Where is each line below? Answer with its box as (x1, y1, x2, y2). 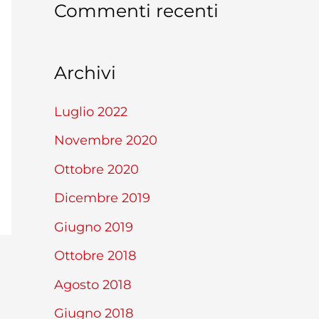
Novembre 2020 (54, 132, 157, 149)
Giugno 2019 (54, 219, 133, 235)
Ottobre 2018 (54, 248, 136, 264)
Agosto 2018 (54, 276, 131, 293)
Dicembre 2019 (54, 190, 150, 206)
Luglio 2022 (54, 103, 127, 120)
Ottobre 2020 (54, 161, 139, 177)
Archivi (54, 62, 116, 84)
